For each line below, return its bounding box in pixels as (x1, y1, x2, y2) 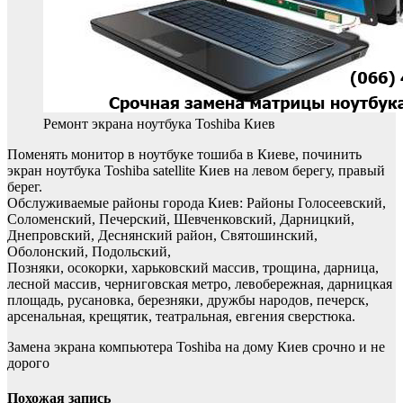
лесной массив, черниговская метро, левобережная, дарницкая (7, 275, 392, 291)
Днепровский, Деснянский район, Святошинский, (7, 227, 318, 243)
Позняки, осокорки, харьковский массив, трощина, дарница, (7, 259, 379, 275)
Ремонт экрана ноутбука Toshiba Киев (43, 115, 275, 131)
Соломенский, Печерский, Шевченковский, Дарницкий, (7, 210, 354, 227)
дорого (7, 354, 49, 371)
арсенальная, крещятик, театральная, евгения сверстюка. (7, 308, 355, 324)
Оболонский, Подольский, (7, 243, 171, 259)
